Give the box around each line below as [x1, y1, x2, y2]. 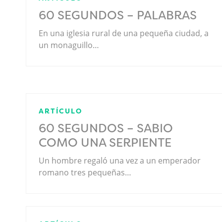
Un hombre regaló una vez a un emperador [39, 155, 201, 166]
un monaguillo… [39, 39, 99, 51]
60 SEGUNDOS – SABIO [39, 120, 173, 136]
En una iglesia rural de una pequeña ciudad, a [39, 27, 209, 39]
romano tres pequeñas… [39, 166, 131, 178]
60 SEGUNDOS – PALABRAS [39, 7, 197, 23]
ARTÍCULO [39, 106, 82, 115]
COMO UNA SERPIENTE [39, 134, 171, 151]
